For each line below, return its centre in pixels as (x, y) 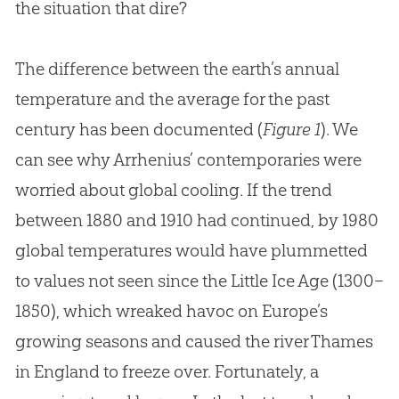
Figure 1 (291, 129)
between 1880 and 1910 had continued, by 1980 (196, 220)
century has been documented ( (138, 129)
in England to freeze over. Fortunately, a (167, 371)
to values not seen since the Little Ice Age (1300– (199, 280)
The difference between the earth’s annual (177, 68)
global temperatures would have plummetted (191, 250)
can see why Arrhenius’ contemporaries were (188, 159)
